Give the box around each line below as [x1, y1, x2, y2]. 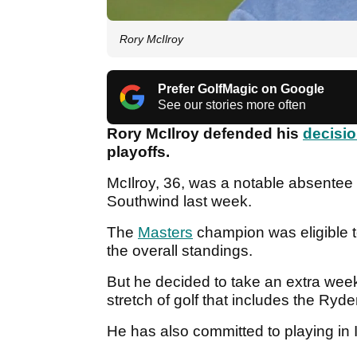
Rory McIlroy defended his [107, 125, 303, 143]
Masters [138, 224, 193, 241]
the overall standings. [107, 242, 257, 260]
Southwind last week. [107, 193, 252, 210]
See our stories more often [158, 98, 306, 112]
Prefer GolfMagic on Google [158, 82, 324, 96]
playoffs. [107, 143, 174, 161]
